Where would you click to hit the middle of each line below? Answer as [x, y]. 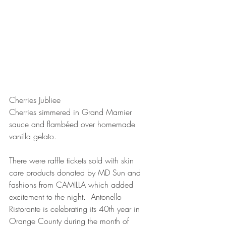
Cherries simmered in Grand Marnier [72, 112]
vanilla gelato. [35, 136]
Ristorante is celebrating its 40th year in [76, 209]
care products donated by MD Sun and [76, 172]
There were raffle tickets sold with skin [73, 160]
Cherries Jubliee [35, 100]
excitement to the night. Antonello [67, 196]
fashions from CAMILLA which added [72, 184]
